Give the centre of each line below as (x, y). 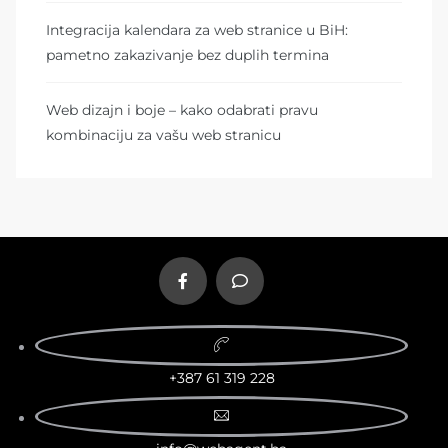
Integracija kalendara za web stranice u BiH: (197, 29)
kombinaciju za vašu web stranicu (163, 134)
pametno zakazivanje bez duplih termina (187, 54)
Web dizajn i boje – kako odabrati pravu (182, 109)
